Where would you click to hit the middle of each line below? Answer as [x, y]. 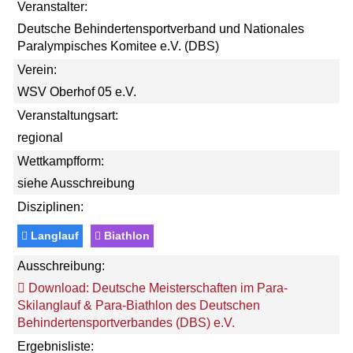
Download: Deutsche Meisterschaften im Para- [156, 288]
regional [40, 137]
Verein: [37, 70]
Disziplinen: [50, 207]
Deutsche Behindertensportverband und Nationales [161, 29]
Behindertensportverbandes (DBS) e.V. [126, 323]
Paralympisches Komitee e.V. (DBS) [118, 46]
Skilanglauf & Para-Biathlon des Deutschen [139, 305]
